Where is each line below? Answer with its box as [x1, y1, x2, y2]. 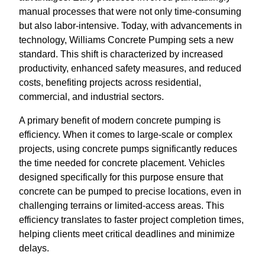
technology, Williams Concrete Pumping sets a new [19, 35, 234, 45]
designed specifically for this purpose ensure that [19, 172, 223, 182]
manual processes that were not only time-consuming [19, 7, 241, 17]
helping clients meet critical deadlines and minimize [19, 229, 235, 239]
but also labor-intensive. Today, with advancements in [19, 21, 242, 31]
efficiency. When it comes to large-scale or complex [19, 130, 232, 140]
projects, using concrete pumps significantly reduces [19, 144, 237, 154]
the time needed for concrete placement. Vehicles [19, 158, 225, 168]
